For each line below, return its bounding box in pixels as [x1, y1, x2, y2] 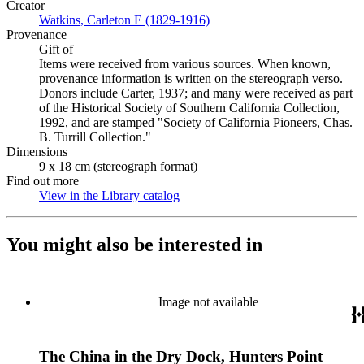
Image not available [158, 294, 258, 309]
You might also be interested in [6, 233, 262, 255]
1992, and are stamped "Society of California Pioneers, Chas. [39, 115, 353, 129]
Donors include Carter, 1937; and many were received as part [39, 86, 353, 100]
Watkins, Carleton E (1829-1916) [39, 13, 210, 27]
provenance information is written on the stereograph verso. [39, 71, 343, 85]
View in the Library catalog [39, 188, 180, 202]
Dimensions [6, 145, 67, 158]
